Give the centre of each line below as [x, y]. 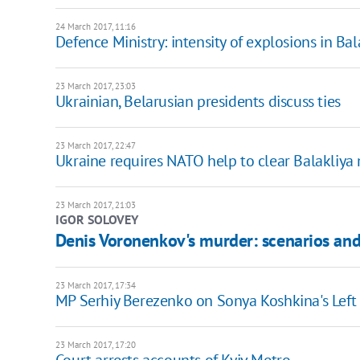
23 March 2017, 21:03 [95, 205]
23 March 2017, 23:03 [95, 86]
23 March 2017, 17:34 [95, 285]
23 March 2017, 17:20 [95, 344]
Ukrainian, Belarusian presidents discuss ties [198, 101]
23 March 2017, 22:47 [95, 145]
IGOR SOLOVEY [96, 219]
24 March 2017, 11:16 [95, 26]
